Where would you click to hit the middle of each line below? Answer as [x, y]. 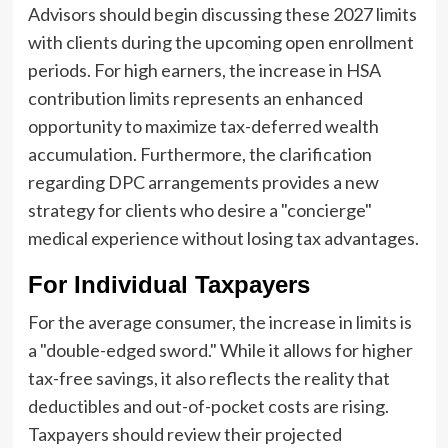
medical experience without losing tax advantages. [223, 237]
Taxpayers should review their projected [184, 433]
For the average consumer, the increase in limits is [219, 321]
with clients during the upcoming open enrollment [220, 41]
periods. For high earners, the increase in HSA [204, 69]
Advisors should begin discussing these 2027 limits [222, 13]
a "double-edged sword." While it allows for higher [220, 349]
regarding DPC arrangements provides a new [203, 181]
